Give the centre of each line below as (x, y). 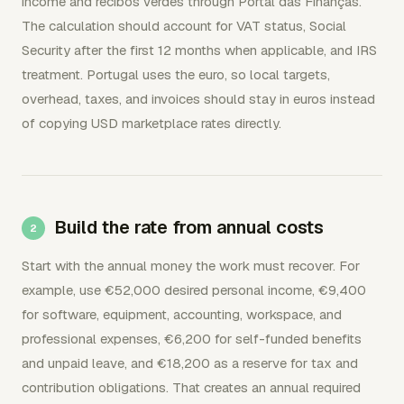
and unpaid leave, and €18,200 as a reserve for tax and (190, 363)
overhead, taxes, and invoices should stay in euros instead (198, 99)
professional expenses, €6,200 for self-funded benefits (192, 339)
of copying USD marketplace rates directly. (151, 123)
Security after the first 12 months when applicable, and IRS (199, 50)
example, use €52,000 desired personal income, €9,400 (194, 290)
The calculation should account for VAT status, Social (184, 26)
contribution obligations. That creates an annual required (191, 387)
